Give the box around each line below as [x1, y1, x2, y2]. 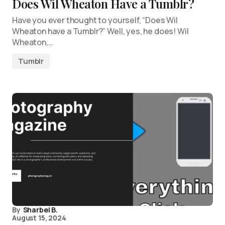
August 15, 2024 [12, 213, 66, 222]
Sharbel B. [23, 205, 58, 214]
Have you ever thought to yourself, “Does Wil [12, 15, 178, 26]
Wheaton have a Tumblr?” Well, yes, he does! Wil [12, 26, 189, 37]
